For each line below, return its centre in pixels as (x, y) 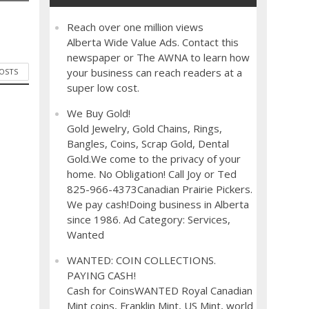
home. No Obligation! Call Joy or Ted (152, 174)
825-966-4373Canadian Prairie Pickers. (160, 189)
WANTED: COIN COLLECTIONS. (142, 260)
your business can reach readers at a (155, 72)
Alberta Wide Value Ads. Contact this (153, 42)
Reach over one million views (136, 27)
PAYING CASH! (102, 275)
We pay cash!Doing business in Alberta (158, 204)
